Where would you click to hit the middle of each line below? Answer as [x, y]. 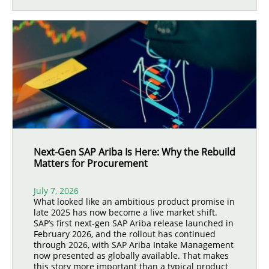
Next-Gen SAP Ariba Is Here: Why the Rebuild [134, 152]
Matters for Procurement [91, 163]
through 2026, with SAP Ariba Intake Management [134, 245]
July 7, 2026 [56, 191]
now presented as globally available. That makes [131, 255]
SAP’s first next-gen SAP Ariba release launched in [134, 223]
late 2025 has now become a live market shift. [125, 212]
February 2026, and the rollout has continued [125, 234]
